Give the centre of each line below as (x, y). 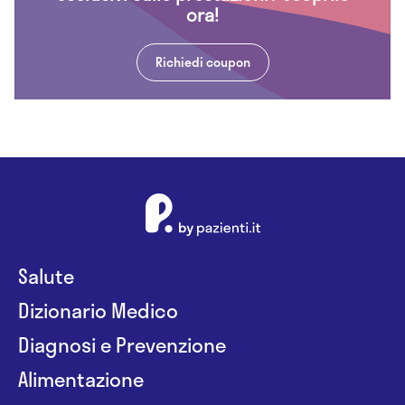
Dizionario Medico (98, 310)
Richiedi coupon (202, 61)
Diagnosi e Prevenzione (122, 344)
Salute (46, 275)
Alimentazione (81, 378)
